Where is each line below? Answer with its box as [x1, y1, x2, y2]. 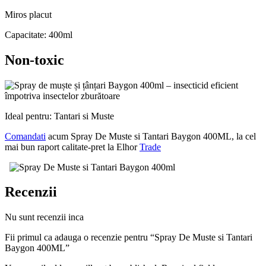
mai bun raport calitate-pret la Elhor [5, 141, 140, 152]
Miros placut [5, 9, 52, 20]
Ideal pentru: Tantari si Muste [5, 110, 114, 121]
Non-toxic [5, 52, 64, 68]
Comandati [5, 131, 46, 141]
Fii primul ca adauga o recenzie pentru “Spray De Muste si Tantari [5, 232, 252, 243]
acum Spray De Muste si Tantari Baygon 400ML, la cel [46, 131, 256, 141]
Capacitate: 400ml [5, 29, 72, 40]
